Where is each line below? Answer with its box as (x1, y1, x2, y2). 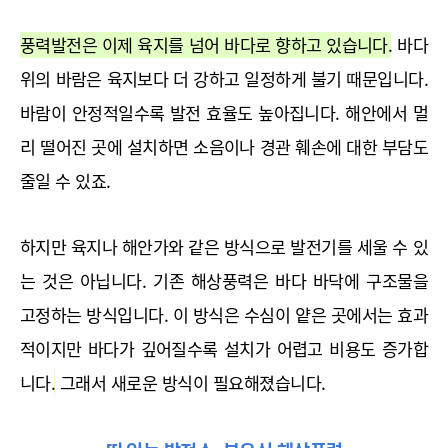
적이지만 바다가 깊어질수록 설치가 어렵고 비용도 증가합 (20, 336, 428, 363)
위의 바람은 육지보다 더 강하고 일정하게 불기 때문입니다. (20, 66, 428, 93)
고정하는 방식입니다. (20, 302, 173, 329)
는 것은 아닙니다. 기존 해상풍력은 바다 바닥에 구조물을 (20, 268, 428, 295)
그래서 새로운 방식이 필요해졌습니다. (55, 370, 326, 397)
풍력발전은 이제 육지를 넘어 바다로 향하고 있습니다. (20, 32, 393, 59)
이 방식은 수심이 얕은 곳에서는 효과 (172, 302, 428, 329)
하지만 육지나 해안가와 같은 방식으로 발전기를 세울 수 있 (20, 234, 428, 261)
